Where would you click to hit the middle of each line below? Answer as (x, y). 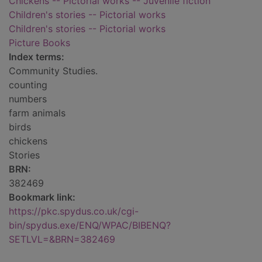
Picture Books (39, 43)
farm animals (37, 113)
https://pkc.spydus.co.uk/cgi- (74, 211)
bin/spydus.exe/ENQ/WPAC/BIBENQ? (90, 225)
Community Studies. (53, 71)
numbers (28, 99)
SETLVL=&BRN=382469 (62, 239)
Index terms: (37, 57)
